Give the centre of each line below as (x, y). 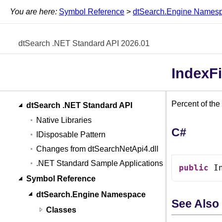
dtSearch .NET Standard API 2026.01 (84, 43)
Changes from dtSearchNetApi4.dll (98, 149)
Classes (61, 210)
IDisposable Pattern (71, 135)
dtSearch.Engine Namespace (91, 194)
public (194, 168)
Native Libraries (64, 120)
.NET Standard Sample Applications (100, 164)
